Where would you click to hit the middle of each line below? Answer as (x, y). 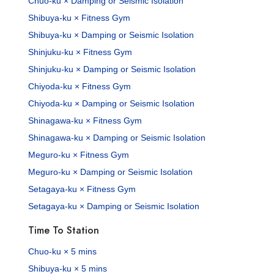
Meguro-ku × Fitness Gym (79, 154)
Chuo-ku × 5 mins (63, 251)
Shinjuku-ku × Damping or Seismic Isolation (112, 69)
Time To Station (64, 230)
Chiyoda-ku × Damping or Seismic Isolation (112, 103)
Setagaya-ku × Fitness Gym (82, 189)
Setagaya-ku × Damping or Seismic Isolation (114, 206)
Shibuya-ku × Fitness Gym (80, 17)
